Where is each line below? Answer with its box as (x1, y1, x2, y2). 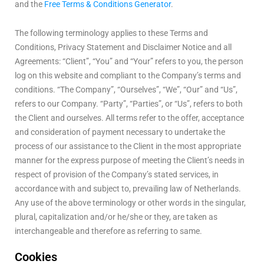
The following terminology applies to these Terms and (15, 28, 208, 38)
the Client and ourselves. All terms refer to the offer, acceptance (15, 113, 244, 123)
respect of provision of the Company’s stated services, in (15, 170, 219, 180)
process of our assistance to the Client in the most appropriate (15, 141, 241, 151)
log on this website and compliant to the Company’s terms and (15, 71, 241, 81)
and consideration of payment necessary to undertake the (15, 127, 225, 137)
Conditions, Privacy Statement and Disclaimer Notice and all (15, 42, 232, 52)
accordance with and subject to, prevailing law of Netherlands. (15, 184, 241, 194)
